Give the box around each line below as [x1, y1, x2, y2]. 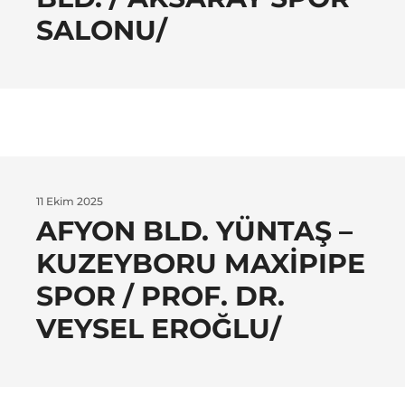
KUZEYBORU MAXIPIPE [36, 247, 365, 281]
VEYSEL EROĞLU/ [36, 312, 281, 346]
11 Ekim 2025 [36, 194, 103, 209]
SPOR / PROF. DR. [36, 279, 285, 314]
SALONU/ [36, 14, 167, 48]
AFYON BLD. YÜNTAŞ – [36, 214, 353, 249]
